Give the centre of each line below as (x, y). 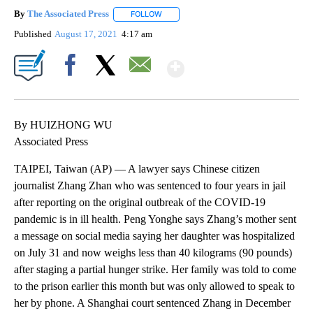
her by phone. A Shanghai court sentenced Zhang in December (152, 303)
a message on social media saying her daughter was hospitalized (154, 235)
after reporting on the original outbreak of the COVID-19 (140, 202)
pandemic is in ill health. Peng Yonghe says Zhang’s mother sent (155, 219)
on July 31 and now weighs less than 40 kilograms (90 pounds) (153, 252)
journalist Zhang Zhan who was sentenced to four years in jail (150, 185)
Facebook (73, 89)
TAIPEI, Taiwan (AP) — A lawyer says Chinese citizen (137, 168)
